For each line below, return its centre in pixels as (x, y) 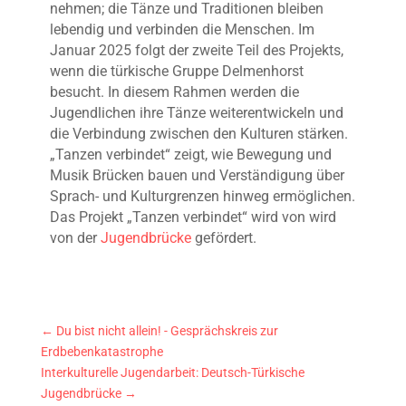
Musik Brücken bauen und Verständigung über (197, 176)
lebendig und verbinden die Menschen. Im (182, 30)
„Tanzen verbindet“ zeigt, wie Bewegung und (190, 155)
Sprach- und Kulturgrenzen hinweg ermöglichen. (202, 197)
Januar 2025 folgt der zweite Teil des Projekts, (196, 51)
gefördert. (223, 238)
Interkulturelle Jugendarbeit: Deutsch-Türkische (172, 373)
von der (75, 238)
